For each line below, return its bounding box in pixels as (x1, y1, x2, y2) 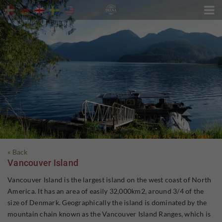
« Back (7, 148, 28, 156)
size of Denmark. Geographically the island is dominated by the (7, 198, 207, 207)
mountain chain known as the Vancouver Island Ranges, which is (7, 209, 211, 218)
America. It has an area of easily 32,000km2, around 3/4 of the (7, 186, 204, 195)
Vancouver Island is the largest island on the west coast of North (7, 175, 212, 184)
